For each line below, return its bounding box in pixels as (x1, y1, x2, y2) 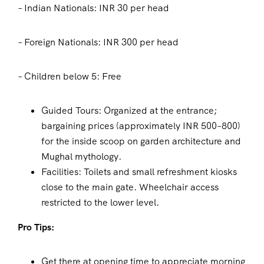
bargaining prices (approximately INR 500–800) (41, 120, 240, 133)
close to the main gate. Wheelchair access (41, 181, 219, 194)
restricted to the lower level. (41, 196, 159, 209)
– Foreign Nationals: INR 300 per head (18, 36, 179, 49)
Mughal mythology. (41, 150, 121, 163)
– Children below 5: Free (18, 70, 121, 83)
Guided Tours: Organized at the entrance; (41, 104, 217, 117)
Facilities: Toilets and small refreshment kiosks (41, 166, 237, 179)
